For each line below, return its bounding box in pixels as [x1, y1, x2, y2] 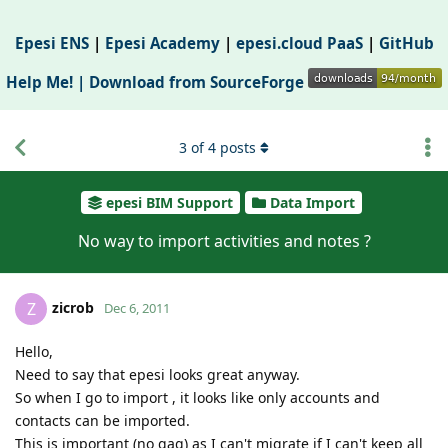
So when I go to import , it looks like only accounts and [15, 388, 380, 408]
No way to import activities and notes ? [77, 230, 371, 253]
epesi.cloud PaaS [235, 33, 363, 54]
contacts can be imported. [15, 411, 190, 431]
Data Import [270, 193, 355, 212]
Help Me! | [6, 72, 89, 93]
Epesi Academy [104, 33, 220, 54]
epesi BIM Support [106, 193, 233, 212]
